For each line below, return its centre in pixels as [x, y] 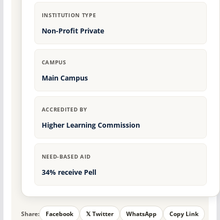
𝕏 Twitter [99, 214]
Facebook [59, 214]
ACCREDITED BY [64, 110]
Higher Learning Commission [91, 125]
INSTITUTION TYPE [69, 15]
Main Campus [65, 78]
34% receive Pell [69, 172]
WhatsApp [141, 214]
